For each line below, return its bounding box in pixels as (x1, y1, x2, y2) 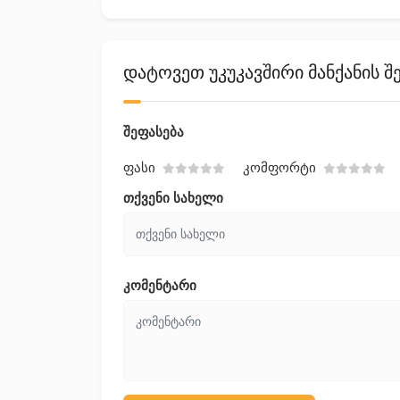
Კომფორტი (243, 160, 316, 176)
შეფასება (123, 124, 184, 140)
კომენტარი (123, 278, 196, 294)
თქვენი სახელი (123, 190, 223, 206)
